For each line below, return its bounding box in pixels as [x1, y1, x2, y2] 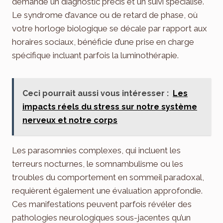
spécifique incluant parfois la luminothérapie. [12, 50, 179, 60]
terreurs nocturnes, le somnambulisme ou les [12, 158, 183, 169]
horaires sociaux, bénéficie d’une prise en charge [12, 36, 194, 47]
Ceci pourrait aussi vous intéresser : [22, 88, 169, 98]
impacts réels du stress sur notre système [22, 102, 197, 111]
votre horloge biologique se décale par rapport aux [12, 23, 207, 33]
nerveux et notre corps [22, 115, 117, 125]
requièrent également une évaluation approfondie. [12, 185, 203, 196]
